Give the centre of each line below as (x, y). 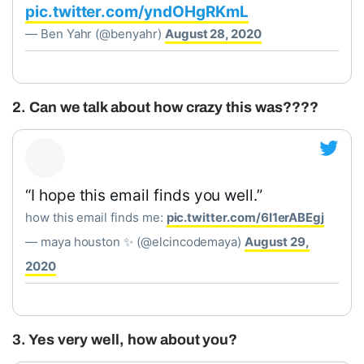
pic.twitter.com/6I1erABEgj (245, 217)
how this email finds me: (96, 217)
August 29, (277, 242)
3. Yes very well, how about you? (125, 340)
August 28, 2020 (213, 34)
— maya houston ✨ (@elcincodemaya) (135, 242)
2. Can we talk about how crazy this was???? (165, 107)
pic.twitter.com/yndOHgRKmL (137, 12)
